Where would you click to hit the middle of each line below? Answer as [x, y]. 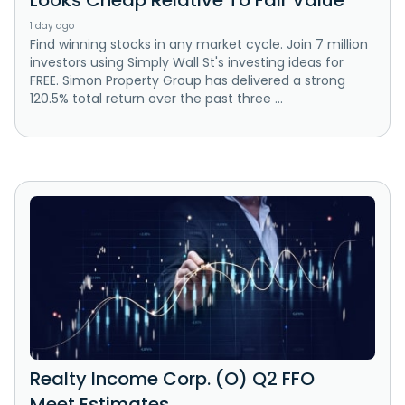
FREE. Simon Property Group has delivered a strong [188, 81]
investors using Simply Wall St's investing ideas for [187, 63]
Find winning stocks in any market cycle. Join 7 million [199, 45]
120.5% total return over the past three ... [156, 99]
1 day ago [52, 26]
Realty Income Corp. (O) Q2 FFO [172, 378]
